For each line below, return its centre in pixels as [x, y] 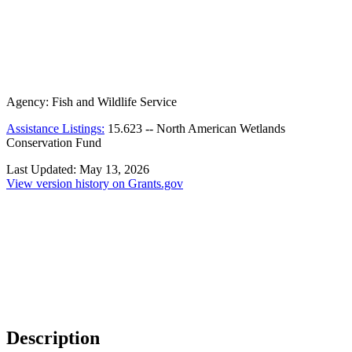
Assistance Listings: [55, 129]
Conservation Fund [54, 143]
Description [53, 338]
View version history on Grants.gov [95, 184]
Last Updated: [43, 170]
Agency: [29, 102]
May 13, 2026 [114, 170]
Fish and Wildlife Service [114, 102]
